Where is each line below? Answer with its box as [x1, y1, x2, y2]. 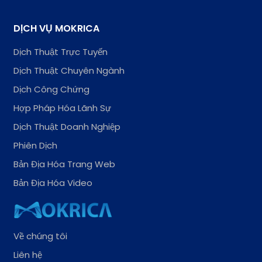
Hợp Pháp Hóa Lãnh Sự [13, 101, 112, 114]
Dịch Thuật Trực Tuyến [13, 45, 108, 58]
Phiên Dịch [13, 139, 58, 151]
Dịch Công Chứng [13, 82, 90, 95]
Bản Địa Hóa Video [13, 176, 93, 189]
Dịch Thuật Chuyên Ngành [13, 64, 125, 77]
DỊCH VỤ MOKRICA [13, 21, 100, 35]
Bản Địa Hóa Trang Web [13, 157, 116, 170]
